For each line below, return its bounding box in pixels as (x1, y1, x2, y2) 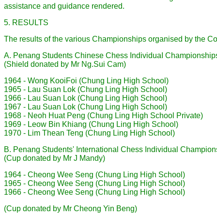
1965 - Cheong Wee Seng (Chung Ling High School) (4, 179, 185, 187)
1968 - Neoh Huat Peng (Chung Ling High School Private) (4, 111, 203, 120)
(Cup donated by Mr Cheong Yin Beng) (4, 204, 137, 213)
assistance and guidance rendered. (4, 2, 124, 10)
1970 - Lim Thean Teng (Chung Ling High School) (4, 129, 175, 137)
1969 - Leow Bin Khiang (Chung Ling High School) (4, 120, 178, 128)
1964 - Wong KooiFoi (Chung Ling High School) (4, 77, 169, 85)
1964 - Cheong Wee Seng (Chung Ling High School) (4, 170, 185, 179)
